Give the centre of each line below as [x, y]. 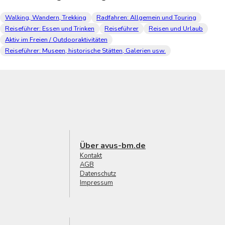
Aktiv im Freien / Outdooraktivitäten [56, 39]
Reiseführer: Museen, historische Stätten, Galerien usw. [85, 50]
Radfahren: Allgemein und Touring [146, 17]
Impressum [96, 183]
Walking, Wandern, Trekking [46, 17]
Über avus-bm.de [113, 145]
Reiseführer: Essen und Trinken [50, 28]
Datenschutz [98, 174]
